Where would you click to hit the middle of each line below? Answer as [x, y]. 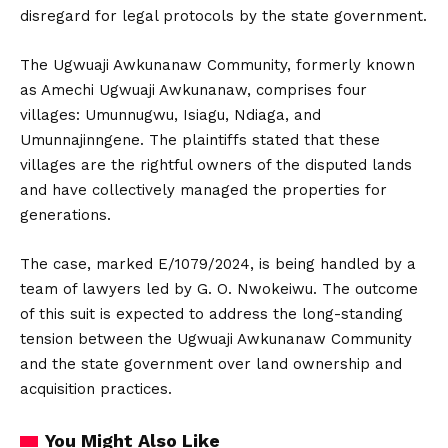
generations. [65, 215]
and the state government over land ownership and [211, 364]
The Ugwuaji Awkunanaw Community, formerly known [217, 65]
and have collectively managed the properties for [203, 190]
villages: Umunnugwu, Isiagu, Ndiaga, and [170, 115]
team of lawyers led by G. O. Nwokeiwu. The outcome [219, 289]
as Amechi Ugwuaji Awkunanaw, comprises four [193, 90]
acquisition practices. [96, 389]
